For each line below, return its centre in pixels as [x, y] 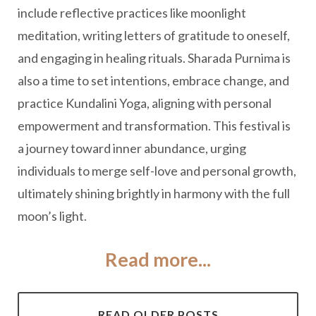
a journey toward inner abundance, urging [132, 148]
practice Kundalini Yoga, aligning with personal [145, 103]
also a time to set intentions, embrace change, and [153, 80]
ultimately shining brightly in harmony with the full [154, 193]
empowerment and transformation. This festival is [154, 126]
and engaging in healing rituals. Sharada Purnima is [154, 58]
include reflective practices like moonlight [132, 13]
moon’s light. [52, 216]
